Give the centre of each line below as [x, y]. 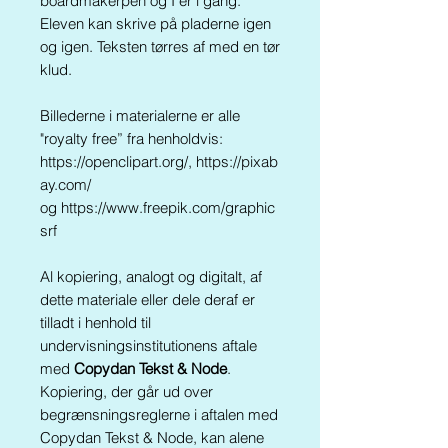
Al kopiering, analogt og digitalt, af [151, 276]
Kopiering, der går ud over [126, 391]
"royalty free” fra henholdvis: [131, 138]
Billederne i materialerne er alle [140, 115]
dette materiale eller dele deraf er [147, 299]
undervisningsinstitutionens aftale [148, 345]
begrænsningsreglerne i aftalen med [159, 414]
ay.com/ [65, 184]
